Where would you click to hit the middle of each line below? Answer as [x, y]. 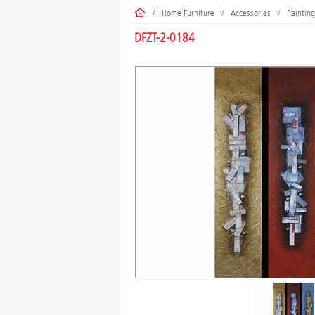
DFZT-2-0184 [164, 39]
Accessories [250, 13]
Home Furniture [188, 13]
